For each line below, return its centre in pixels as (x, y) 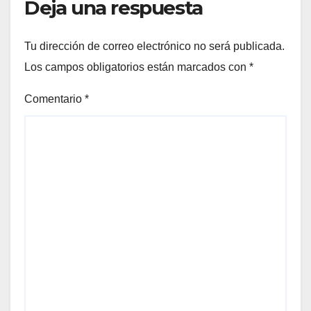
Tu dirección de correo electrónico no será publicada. (154, 46)
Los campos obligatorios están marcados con (137, 67)
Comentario (54, 99)
